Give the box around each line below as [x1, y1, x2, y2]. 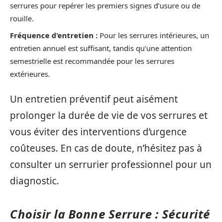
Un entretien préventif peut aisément [10, 93, 178, 106]
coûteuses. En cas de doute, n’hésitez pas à [10, 142, 202, 155]
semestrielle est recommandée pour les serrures [10, 55, 174, 66]
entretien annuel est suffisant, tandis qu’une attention [10, 43, 192, 53]
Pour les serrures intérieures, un [98, 30, 209, 40]
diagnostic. [10, 174, 59, 188]
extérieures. [10, 68, 50, 79]
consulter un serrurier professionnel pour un [10, 158, 212, 171]
